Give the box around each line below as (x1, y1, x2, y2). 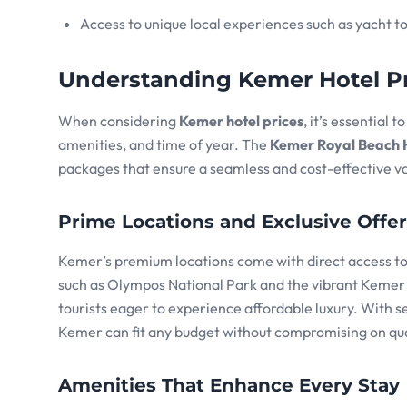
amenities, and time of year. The (58, 135, 270, 154)
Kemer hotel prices (179, 112, 303, 131)
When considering (58, 112, 179, 131)
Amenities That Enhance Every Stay (58, 374, 400, 397)
